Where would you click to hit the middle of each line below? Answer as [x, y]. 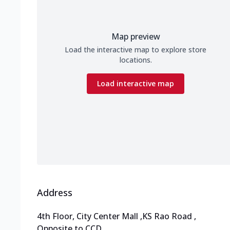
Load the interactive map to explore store [136, 50]
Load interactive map [136, 84]
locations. [136, 60]
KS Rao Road [167, 216]
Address [55, 193]
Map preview [136, 37]
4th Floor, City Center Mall [88, 216]
